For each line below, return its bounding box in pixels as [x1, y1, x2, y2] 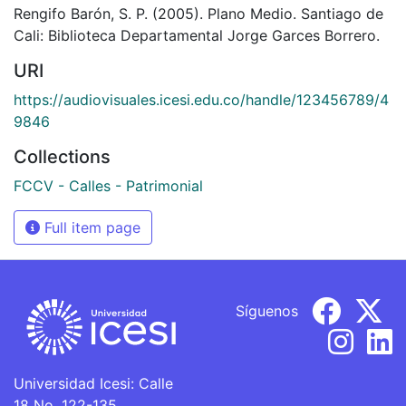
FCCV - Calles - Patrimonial [14, 176, 203, 195]
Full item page [40, 217, 140, 237]
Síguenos [236, 301, 298, 320]
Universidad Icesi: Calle [14, 374, 173, 392]
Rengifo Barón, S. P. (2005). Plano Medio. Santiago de [14, 4, 383, 23]
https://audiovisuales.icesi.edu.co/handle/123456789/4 [14, 90, 389, 109]
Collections [14, 145, 111, 168]
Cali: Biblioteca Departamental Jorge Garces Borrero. [14, 25, 380, 44]
